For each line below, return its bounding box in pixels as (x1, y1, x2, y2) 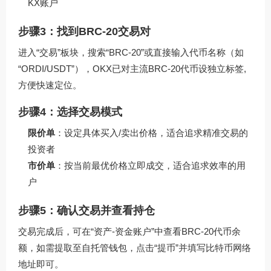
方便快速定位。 (18, 80, 82, 91)
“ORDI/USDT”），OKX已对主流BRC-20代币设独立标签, (18, 64, 246, 74)
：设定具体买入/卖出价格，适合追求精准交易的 (55, 128, 248, 139)
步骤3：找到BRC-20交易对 (18, 25, 151, 38)
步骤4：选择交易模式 (18, 106, 122, 119)
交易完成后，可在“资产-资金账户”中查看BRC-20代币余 (18, 226, 241, 237)
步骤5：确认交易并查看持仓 (18, 204, 155, 217)
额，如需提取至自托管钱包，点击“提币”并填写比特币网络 (18, 243, 251, 253)
